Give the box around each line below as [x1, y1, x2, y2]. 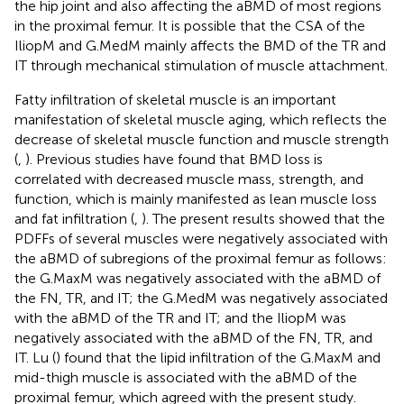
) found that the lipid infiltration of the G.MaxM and [56, 348, 381, 366]
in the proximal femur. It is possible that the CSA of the [14, 16, 365, 34]
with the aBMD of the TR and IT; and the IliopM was [14, 308, 346, 326]
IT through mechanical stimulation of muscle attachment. [14, 56, 388, 74]
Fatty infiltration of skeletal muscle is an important [14, 90, 336, 108]
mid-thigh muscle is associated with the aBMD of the [14, 368, 357, 386]
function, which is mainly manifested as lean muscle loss [14, 189, 377, 207]
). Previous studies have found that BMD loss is [25, 150, 323, 168]
